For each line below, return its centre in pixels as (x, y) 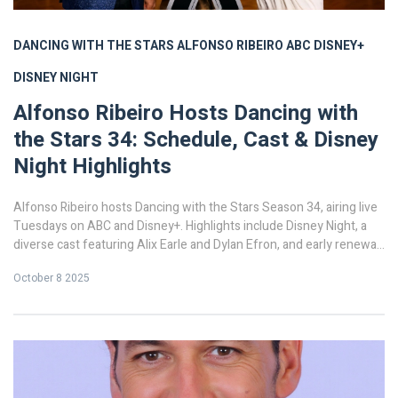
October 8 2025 (52, 279)
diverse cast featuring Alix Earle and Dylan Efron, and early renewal (196, 245)
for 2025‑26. (48, 264)
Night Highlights (92, 167)
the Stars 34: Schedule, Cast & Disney (196, 140)
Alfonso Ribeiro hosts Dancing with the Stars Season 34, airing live (195, 208)
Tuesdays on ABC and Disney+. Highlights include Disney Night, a (190, 227)
